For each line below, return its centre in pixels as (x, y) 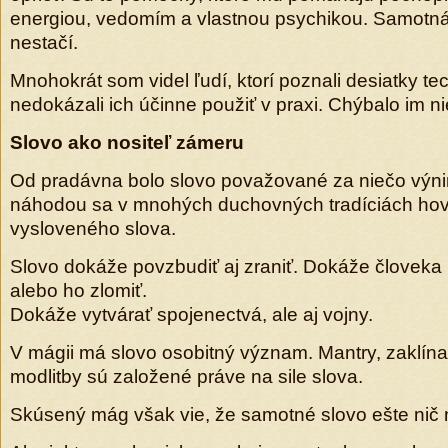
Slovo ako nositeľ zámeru (127, 142)
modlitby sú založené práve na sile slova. (186, 376)
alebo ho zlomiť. (78, 290)
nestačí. (44, 42)
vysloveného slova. (93, 228)
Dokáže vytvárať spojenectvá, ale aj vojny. (191, 314)
